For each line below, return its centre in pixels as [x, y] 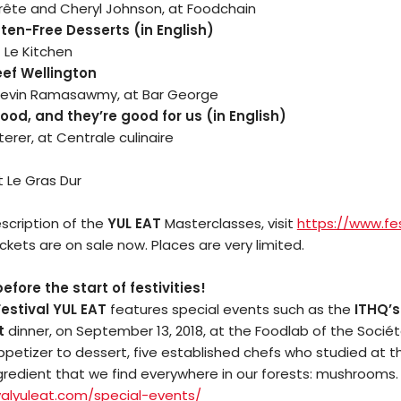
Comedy [299, 330]
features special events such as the [230, 309]
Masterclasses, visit [229, 223]
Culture [294, 373]
